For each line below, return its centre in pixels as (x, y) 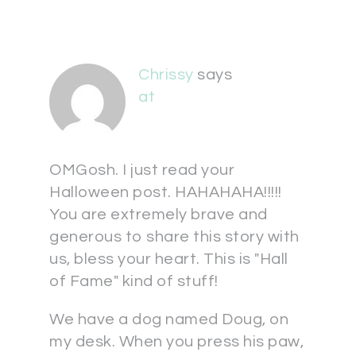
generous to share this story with (174, 237)
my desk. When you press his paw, (176, 342)
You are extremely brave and (159, 215)
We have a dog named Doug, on (169, 320)
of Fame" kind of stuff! (134, 282)
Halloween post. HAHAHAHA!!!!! (166, 193)
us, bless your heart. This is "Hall (169, 259)
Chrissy (166, 75)
